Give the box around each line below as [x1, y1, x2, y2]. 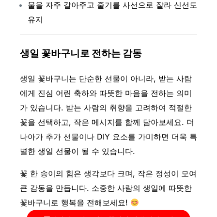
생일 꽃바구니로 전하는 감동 [19, 47, 142, 59]
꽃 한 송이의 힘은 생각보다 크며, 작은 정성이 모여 [19, 169, 197, 179]
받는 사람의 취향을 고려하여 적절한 [65, 103, 192, 113]
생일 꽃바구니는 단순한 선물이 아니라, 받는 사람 [19, 74, 192, 84]
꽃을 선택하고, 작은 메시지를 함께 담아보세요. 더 [19, 117, 194, 127]
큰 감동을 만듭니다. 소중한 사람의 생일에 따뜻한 [19, 183, 192, 193]
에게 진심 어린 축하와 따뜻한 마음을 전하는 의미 [19, 88, 192, 98]
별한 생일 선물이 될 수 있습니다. [19, 146, 135, 156]
